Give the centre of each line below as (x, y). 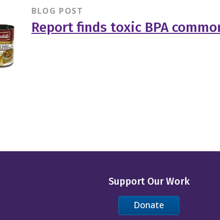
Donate (149, 205)
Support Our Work (149, 181)
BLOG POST (57, 11)
